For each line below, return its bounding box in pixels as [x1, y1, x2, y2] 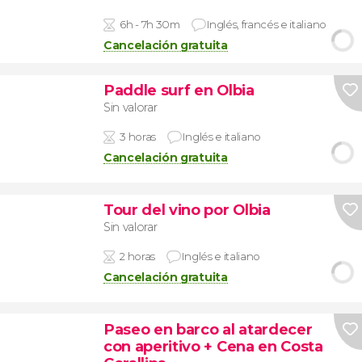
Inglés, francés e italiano [207, 18, 326, 32]
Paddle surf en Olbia [103, 81, 255, 100]
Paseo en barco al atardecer [103, 319, 313, 339]
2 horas [120, 249, 155, 263]
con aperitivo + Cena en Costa [103, 336, 323, 356]
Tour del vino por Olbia [103, 200, 271, 220]
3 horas [120, 129, 156, 143]
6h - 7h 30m [120, 18, 180, 32]
